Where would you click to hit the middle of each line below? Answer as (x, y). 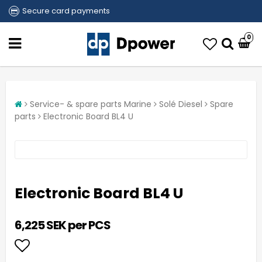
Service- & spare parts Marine (91, 104)
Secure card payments (66, 11)
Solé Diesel (181, 104)
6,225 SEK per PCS (63, 225)
